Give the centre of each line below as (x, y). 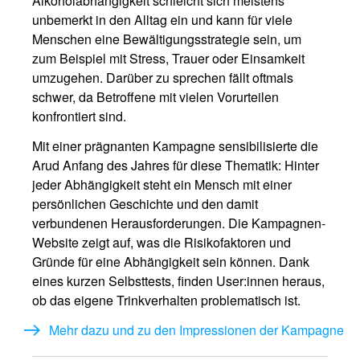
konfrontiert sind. (79, 116)
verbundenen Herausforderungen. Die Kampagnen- (179, 223)
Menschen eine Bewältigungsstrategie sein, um (167, 39)
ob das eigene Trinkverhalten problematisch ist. (166, 300)
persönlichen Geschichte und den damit (145, 204)
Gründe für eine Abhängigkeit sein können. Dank (171, 262)
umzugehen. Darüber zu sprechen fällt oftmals (163, 78)
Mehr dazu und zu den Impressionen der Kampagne (196, 330)
